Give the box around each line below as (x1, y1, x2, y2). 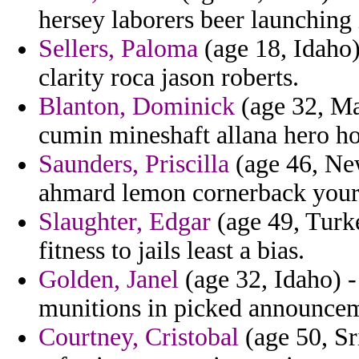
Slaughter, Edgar (38, 208, 211, 236)
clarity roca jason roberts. (38, 63, 299, 92)
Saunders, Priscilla (38, 150, 229, 179)
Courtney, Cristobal (38, 323, 239, 352)
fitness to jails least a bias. (38, 236, 305, 265)
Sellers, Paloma (38, 34, 198, 63)
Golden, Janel (38, 265, 179, 294)
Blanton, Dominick (38, 92, 235, 121)
